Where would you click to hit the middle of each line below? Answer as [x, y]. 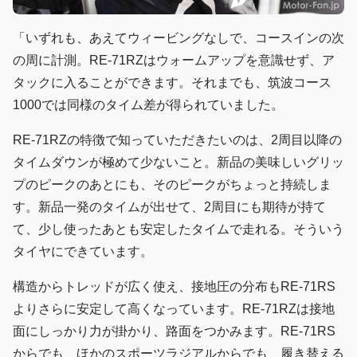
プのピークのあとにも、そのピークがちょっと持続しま [172, 185]
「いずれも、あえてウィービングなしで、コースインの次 [178, 38]
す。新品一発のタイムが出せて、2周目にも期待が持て [169, 207]
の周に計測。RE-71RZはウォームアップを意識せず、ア [174, 61]
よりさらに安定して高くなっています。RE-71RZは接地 [174, 309]
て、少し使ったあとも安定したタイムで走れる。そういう [178, 229]
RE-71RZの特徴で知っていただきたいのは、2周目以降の [177, 140]
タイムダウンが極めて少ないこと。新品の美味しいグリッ [178, 163]
